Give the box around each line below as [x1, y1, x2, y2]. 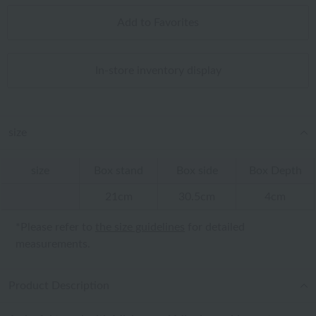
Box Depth [248, 165, 302, 176]
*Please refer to [16, 221, 95, 233]
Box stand [94, 165, 143, 176]
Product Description [8, 280, 109, 291]
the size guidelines [95, 221, 185, 233]
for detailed [185, 221, 245, 233]
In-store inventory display [95, 65, 221, 76]
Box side [176, 165, 218, 176]
